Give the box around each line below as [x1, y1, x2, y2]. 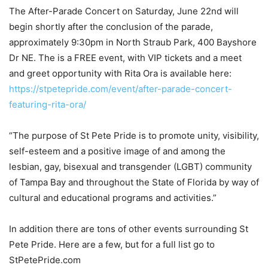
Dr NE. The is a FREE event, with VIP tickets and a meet [9, 51, 242, 63]
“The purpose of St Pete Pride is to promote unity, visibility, [9, 129, 259, 141]
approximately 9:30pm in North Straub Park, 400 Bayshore [9, 36, 257, 48]
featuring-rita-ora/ [9, 98, 86, 110]
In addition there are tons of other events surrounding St [9, 223, 248, 234]
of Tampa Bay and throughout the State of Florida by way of [9, 176, 259, 188]
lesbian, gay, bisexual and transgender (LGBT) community [9, 160, 252, 172]
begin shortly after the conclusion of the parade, [9, 20, 213, 32]
